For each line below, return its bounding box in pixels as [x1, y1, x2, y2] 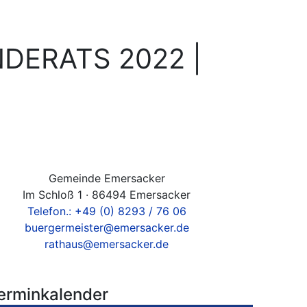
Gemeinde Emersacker [48, 171, 165, 185]
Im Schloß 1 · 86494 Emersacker [23, 188, 191, 201]
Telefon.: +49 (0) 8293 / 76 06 [27, 204, 186, 218]
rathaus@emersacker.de [45, 237, 169, 251]
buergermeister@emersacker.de [24, 221, 189, 234]
